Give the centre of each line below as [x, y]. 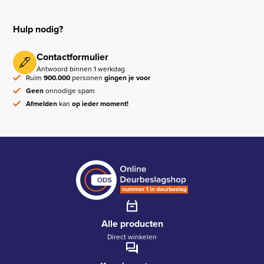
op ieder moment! [100, 104]
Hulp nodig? [38, 29]
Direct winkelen [132, 237]
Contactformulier [73, 57]
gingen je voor [128, 78]
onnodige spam [70, 91]
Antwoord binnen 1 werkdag [81, 69]
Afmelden [42, 104]
